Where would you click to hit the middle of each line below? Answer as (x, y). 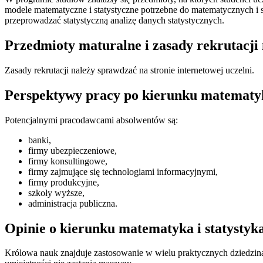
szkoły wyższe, (56, 193)
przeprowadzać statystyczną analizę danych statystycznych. (114, 21)
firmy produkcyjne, (64, 182)
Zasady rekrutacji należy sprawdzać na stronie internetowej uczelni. (129, 70)
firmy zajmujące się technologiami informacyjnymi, (123, 171)
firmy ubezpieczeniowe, (73, 150)
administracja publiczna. (73, 203)
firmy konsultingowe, (68, 161)
